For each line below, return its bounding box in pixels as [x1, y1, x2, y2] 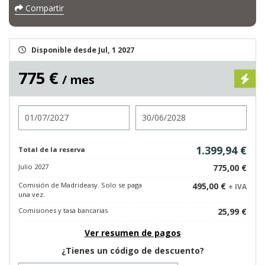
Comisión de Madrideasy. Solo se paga [18, 180, 142, 189]
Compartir [23, 2, 64, 14]
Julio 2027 [18, 162, 49, 171]
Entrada [18, 105, 51, 116]
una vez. [18, 190, 45, 199]
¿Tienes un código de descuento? [61, 245, 204, 256]
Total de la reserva [18, 145, 85, 154]
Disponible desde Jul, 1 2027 [31, 45, 134, 55]
